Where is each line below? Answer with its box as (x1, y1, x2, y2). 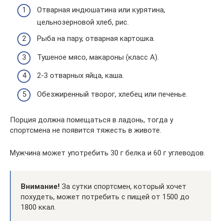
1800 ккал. (21, 202, 56, 212)
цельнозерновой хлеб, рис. (37, 17, 129, 27)
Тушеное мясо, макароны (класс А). (37, 52, 159, 62)
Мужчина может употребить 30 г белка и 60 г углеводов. (10, 148, 205, 157)
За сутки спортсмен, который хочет (60, 182, 186, 191)
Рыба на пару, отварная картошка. (37, 34, 155, 43)
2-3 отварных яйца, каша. (37, 71, 124, 80)
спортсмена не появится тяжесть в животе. (10, 125, 161, 135)
